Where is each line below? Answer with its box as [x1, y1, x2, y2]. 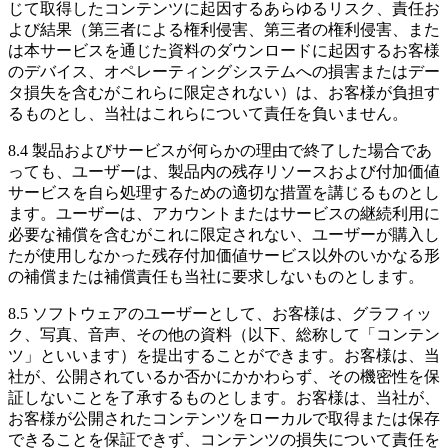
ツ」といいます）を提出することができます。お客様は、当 [8, 346, 440, 364]
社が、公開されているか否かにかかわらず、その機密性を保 [8, 367, 440, 385]
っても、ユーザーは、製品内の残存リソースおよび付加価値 [8, 162, 440, 180]
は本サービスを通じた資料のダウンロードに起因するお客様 [8, 41, 440, 59]
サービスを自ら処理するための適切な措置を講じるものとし [8, 183, 440, 201]
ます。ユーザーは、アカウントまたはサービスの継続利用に [8, 204, 440, 222]
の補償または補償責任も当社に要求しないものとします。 [8, 267, 424, 285]
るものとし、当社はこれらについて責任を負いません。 [8, 104, 408, 122]
